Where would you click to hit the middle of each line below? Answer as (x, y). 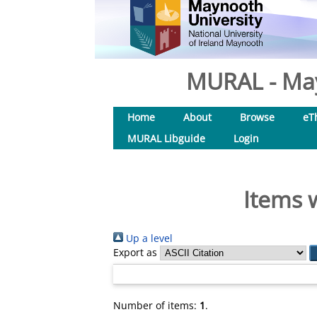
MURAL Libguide (166, 138)
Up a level (148, 238)
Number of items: (156, 305)
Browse (257, 117)
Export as (135, 252)
